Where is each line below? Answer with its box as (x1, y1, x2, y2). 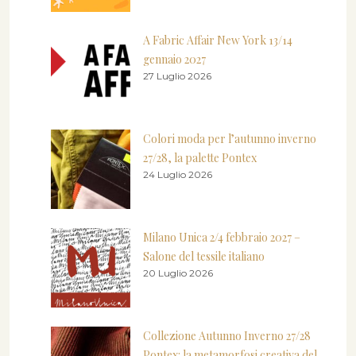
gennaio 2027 (143, 51, 206, 67)
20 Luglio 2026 (143, 266, 213, 279)
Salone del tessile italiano (143, 248, 265, 264)
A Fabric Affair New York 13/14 (143, 32, 292, 48)
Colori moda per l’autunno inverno (143, 130, 316, 146)
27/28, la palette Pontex (143, 149, 257, 165)
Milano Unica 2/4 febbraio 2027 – (143, 229, 300, 245)
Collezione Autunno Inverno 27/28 (143, 327, 311, 343)
